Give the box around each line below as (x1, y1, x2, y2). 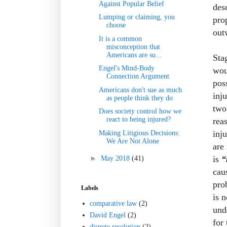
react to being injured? (106, 116, 171, 124)
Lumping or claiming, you (98, 13, 175, 21)
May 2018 (100, 155, 132, 163)
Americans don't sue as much (98, 86, 182, 94)
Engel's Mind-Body (98, 64, 155, 72)
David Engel (90, 211, 126, 219)
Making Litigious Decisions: (98, 129, 180, 137)
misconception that (106, 43, 160, 51)
